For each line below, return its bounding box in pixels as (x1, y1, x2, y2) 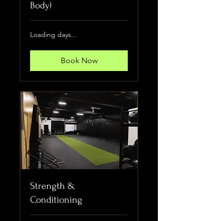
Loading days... (30, 30, 77, 39)
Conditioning (30, 194, 82, 206)
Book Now (60, 56, 98, 66)
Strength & (30, 181, 75, 192)
